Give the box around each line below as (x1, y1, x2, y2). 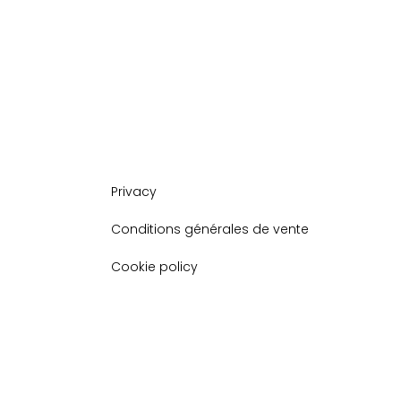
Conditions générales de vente (110, 220, 309, 238)
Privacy (110, 183, 157, 200)
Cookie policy (110, 258, 198, 276)
